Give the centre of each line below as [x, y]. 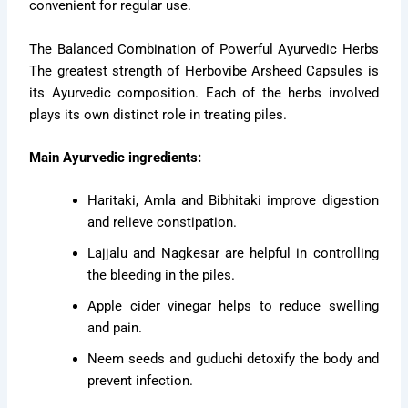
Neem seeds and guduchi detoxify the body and [233, 359]
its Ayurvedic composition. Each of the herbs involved [204, 92]
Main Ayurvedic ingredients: [116, 158]
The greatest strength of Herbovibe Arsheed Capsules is [204, 71]
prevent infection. [141, 381]
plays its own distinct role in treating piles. [158, 114]
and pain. [115, 328]
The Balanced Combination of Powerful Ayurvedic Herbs [204, 49]
